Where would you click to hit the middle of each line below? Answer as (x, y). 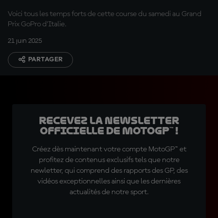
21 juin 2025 (25, 41)
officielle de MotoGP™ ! (109, 131)
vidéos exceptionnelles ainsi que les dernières (109, 182)
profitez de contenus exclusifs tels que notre (109, 160)
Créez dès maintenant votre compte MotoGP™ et (109, 149)
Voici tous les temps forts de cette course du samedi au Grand (105, 14)
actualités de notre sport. (109, 192)
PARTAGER (46, 59)
